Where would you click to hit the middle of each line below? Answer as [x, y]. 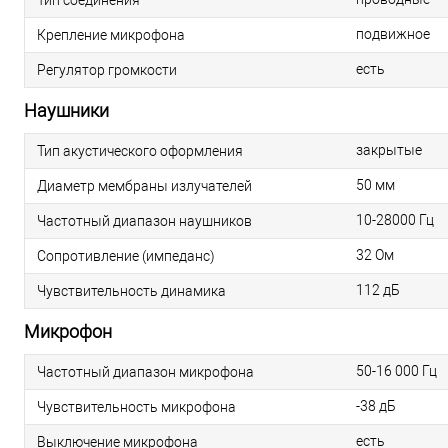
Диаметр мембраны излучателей [144, 185]
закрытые [389, 150]
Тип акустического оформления [140, 150]
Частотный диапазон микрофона [145, 371]
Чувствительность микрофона [136, 406]
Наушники [66, 110]
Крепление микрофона [111, 34]
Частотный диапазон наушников [144, 220]
